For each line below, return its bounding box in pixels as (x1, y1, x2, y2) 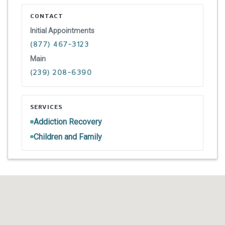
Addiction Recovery (33, 117, 102, 127)
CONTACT (30, 12, 63, 20)
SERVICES (30, 102, 62, 110)
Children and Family (33, 132, 102, 142)
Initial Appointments (30, 26, 94, 35)
